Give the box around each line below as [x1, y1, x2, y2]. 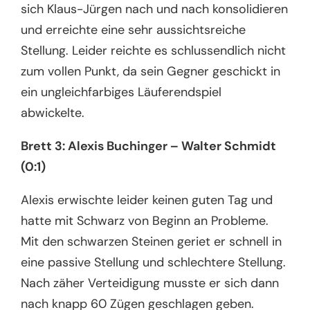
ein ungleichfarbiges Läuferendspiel [21, 83, 222, 100]
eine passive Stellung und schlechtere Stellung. [21, 253, 286, 271]
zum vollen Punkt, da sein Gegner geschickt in [21, 62, 281, 80]
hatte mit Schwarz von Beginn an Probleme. [21, 212, 269, 229]
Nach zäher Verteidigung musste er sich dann [21, 274, 280, 291]
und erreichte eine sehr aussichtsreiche [21, 21, 246, 38]
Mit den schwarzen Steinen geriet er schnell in [21, 232, 282, 250]
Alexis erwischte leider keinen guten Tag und [21, 191, 273, 208]
